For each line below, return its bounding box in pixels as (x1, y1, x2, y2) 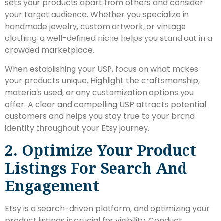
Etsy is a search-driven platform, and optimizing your (5, 202, 210, 214)
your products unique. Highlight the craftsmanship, (5, 75, 200, 87)
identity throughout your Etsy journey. (5, 122, 149, 134)
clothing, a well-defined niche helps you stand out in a (5, 32, 212, 44)
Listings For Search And (5, 157, 187, 178)
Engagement (5, 175, 99, 196)
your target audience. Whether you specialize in (5, 8, 189, 20)
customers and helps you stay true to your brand (5, 110, 195, 122)
